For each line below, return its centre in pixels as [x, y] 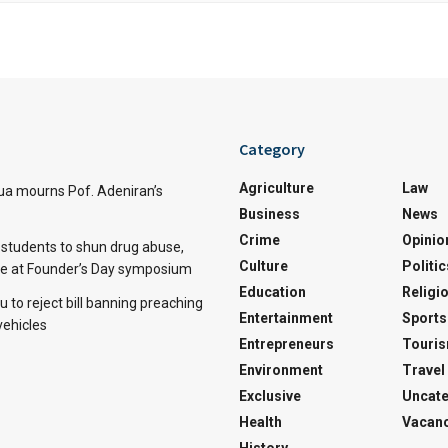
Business [269, 214]
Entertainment [286, 318]
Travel [423, 370]
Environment [281, 370]
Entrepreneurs [286, 344]
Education [272, 292]
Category [272, 149]
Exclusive [270, 396]
